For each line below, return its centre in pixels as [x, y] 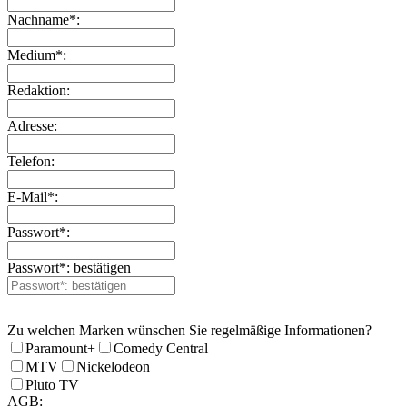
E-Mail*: [33, 197]
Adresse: [32, 126]
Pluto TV [52, 385]
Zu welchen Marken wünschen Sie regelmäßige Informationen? [189, 331]
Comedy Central [161, 349]
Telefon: [31, 162]
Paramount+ [60, 349]
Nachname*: [44, 20]
